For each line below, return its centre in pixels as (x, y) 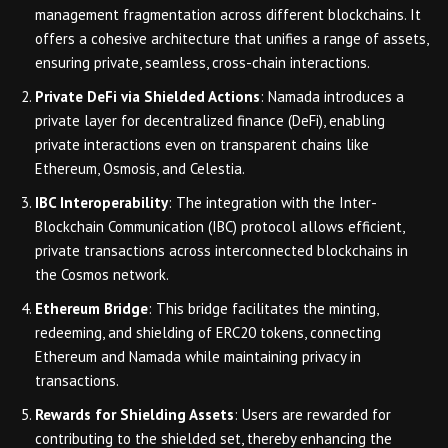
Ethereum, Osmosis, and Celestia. (140, 168)
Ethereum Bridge (91, 308)
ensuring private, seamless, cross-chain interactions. (202, 62)
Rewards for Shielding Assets (134, 414)
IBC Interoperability (101, 202)
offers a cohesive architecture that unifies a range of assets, (231, 38)
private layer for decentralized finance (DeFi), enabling (210, 120)
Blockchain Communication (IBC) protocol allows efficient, (219, 226)
